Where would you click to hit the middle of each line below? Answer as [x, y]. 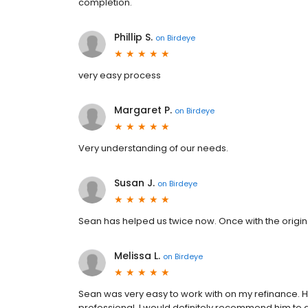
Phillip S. [133, 37]
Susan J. [134, 183]
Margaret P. [143, 110]
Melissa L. [137, 256]
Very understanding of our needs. [153, 148]
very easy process [120, 75]
